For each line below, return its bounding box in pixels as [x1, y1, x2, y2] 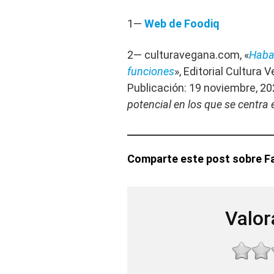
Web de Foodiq [144, 17, 220, 31]
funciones [127, 65, 174, 78]
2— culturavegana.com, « [127, 48, 249, 62]
